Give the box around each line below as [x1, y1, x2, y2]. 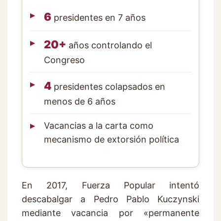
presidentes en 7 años [51, 12, 146, 23]
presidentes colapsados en [51, 81, 165, 92]
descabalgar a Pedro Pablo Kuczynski [22, 193, 199, 204]
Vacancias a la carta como [44, 120, 153, 131]
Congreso [44, 54, 85, 65]
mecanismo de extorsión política [44, 134, 179, 145]
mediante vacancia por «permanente [22, 207, 199, 218]
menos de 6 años [44, 96, 115, 107]
